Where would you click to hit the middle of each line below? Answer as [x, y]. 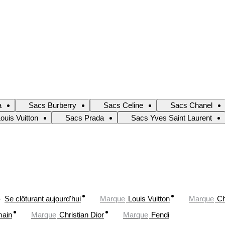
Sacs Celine [123, 105]
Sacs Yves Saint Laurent [172, 118]
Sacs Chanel [191, 105]
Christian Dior [82, 214]
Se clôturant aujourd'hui [43, 198]
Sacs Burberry [52, 105]
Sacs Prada [85, 118]
